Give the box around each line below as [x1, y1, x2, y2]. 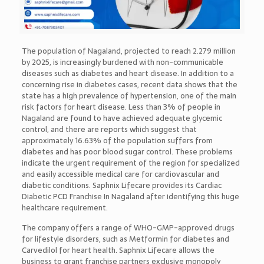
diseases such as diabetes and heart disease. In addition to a [21, 67, 234, 80]
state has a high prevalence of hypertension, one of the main [21, 89, 236, 102]
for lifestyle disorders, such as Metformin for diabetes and [21, 232, 229, 245]
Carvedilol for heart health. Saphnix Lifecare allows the [21, 243, 214, 256]
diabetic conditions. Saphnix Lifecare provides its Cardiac [21, 179, 222, 192]
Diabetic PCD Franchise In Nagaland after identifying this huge [21, 190, 239, 203]
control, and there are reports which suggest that [21, 123, 197, 136]
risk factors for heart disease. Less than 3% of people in [21, 100, 220, 113]
